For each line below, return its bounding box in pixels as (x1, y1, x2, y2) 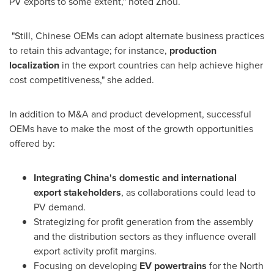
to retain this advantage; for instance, (9, 43, 169, 57)
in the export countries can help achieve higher (59, 58, 263, 72)
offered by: (9, 136, 55, 150)
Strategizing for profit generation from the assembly (34, 215, 253, 229)
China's (84, 171, 117, 185)
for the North (207, 259, 264, 273)
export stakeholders (34, 185, 121, 199)
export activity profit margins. (34, 244, 157, 258)
